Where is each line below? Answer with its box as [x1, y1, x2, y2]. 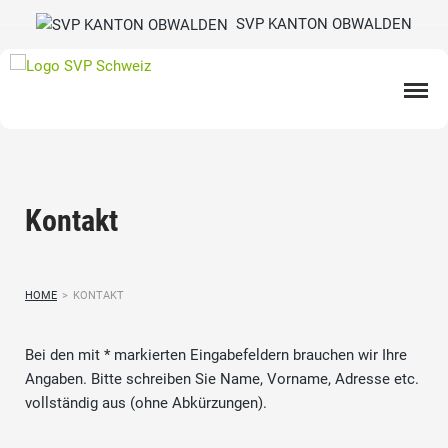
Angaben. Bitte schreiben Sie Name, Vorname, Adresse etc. [25, 370, 419, 389]
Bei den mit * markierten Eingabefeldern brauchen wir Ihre [25, 346, 407, 365]
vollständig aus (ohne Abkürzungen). [25, 394, 267, 413]
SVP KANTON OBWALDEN [228, 15, 412, 33]
